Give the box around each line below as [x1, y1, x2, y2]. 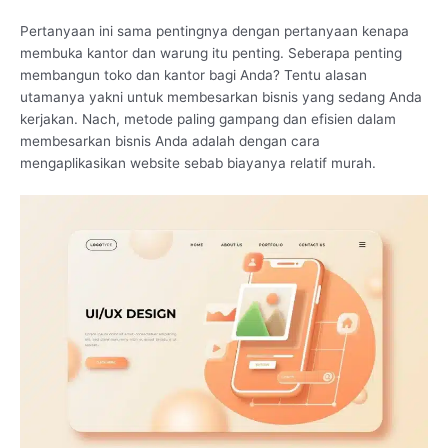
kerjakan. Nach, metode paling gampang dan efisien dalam [20, 110, 396, 127]
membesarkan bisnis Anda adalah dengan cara [20, 132, 320, 149]
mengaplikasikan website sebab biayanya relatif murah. [20, 154, 376, 171]
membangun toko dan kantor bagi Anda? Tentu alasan [20, 66, 367, 83]
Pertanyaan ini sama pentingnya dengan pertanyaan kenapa [20, 22, 409, 39]
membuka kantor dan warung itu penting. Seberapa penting [20, 44, 402, 61]
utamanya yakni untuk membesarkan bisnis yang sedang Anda [20, 88, 422, 105]
